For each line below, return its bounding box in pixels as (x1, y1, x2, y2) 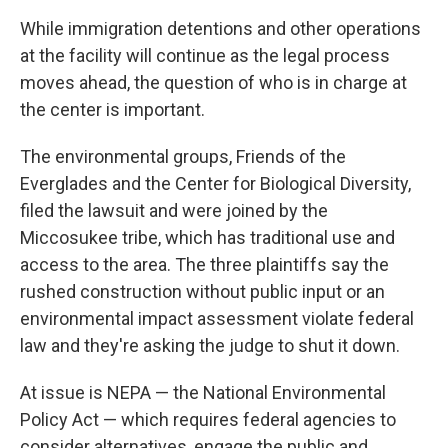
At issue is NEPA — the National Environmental (20, 382, 386, 403)
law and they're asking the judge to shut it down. (20, 335, 400, 356)
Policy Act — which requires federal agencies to (20, 409, 396, 430)
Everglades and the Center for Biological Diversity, (20, 173, 411, 194)
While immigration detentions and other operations (20, 18, 421, 39)
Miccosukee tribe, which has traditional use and (20, 227, 395, 248)
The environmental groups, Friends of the (20, 146, 346, 167)
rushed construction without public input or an (20, 281, 385, 302)
